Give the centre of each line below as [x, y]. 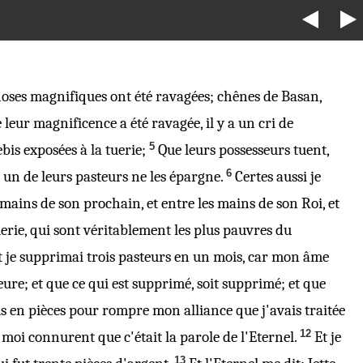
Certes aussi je [278, 177]
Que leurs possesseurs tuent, [243, 150]
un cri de [264, 123]
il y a [220, 123]
